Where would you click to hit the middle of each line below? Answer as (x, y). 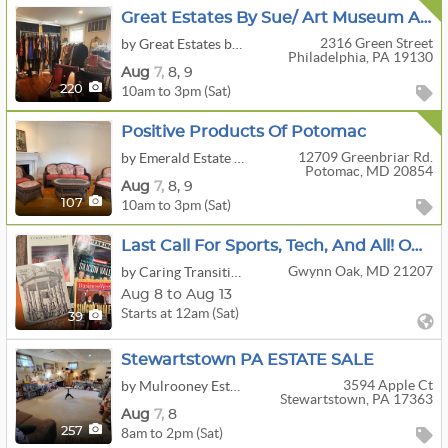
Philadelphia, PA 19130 (360, 57)
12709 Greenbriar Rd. (365, 157)
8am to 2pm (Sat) (172, 432)
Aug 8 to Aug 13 (176, 294)
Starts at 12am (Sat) (180, 312)
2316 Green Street (376, 43)
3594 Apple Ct (387, 385)
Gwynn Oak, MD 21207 (360, 271)
